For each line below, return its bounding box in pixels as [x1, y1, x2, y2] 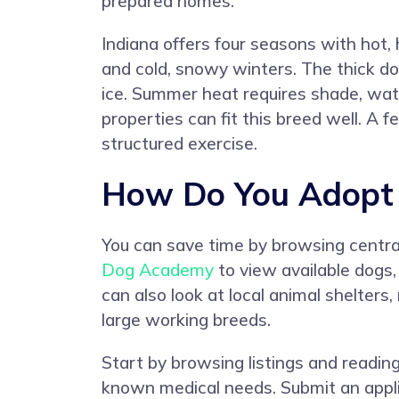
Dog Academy [102, 258, 214, 281]
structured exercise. [102, 132, 257, 154]
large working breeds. [102, 308, 271, 330]
